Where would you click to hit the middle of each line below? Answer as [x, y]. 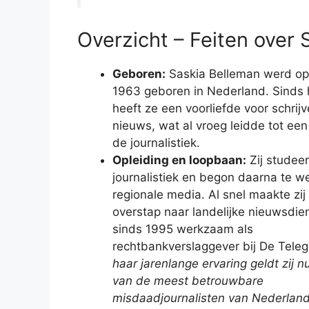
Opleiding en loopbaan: [179, 160]
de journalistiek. [156, 143]
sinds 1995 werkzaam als [183, 229]
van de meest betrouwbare [188, 281]
